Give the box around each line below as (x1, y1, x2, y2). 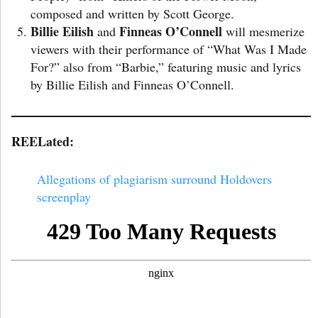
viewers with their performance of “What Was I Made (31, 40, 307, 57)
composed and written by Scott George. (31, 4, 234, 22)
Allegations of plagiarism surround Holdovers (37, 170, 272, 188)
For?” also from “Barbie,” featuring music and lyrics (31, 57, 301, 75)
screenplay (37, 188, 91, 206)
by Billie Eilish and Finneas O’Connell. (31, 75, 234, 93)
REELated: (11, 132, 74, 151)
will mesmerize (222, 22, 305, 40)
